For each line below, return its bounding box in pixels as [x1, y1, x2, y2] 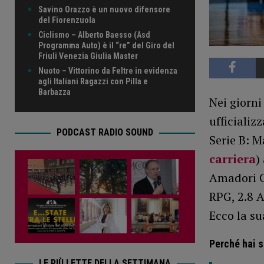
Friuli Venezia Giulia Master [38, 51, 138, 61]
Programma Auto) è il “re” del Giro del [38, 41, 174, 51]
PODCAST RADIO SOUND [56, 127, 153, 138]
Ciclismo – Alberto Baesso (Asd [38, 30, 150, 40]
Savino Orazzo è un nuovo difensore [38, 5, 170, 15]
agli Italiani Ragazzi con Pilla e [38, 77, 148, 87]
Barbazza [38, 87, 71, 97]
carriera [209, 150, 256, 167]
